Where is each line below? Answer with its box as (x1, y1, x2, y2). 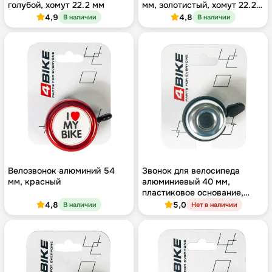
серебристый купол (142, 198, 224, 209)
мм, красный (8, 176, 61, 188)
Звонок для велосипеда (142, 165, 240, 177)
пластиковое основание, (142, 187, 243, 199)
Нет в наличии (191, 200, 237, 209)
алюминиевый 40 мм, (142, 176, 230, 188)
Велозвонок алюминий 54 (8, 165, 115, 177)
